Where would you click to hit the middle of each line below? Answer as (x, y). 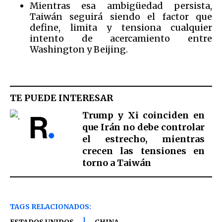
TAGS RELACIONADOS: (51, 207)
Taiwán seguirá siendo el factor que (121, 16)
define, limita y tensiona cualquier (121, 27)
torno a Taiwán (116, 163)
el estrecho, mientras (143, 139)
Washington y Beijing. (79, 49)
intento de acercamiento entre (121, 38)
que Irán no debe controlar (143, 127)
